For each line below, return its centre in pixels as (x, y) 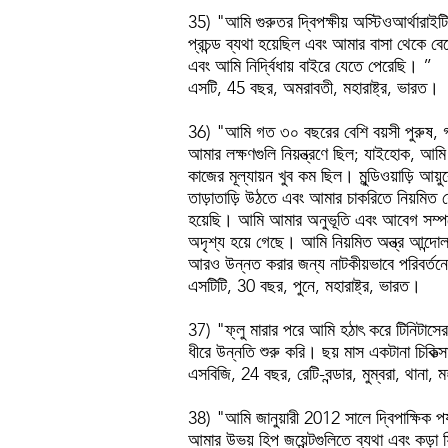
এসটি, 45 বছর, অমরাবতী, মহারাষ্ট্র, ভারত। (313, 88)
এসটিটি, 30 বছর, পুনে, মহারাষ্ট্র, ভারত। (304, 286)
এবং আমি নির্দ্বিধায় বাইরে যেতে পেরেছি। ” (310, 66)
